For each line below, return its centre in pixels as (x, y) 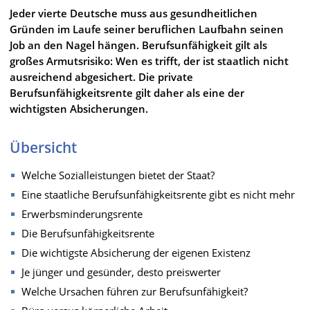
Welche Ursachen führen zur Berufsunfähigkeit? (135, 291)
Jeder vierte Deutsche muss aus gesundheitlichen (134, 13)
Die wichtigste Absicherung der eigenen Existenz (136, 252)
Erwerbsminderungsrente (82, 213)
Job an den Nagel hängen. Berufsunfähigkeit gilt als (138, 45)
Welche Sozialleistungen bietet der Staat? (118, 175)
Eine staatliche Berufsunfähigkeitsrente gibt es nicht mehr (158, 194)
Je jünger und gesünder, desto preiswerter (121, 272)
